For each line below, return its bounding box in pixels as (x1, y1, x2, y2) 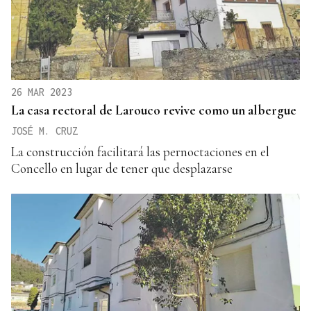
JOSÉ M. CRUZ (11, 124, 78, 137)
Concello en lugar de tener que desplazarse (11, 160, 233, 176)
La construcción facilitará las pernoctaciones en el (11, 143, 269, 160)
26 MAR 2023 (11, 85, 72, 98)
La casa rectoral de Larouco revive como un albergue (11, 101, 296, 118)
